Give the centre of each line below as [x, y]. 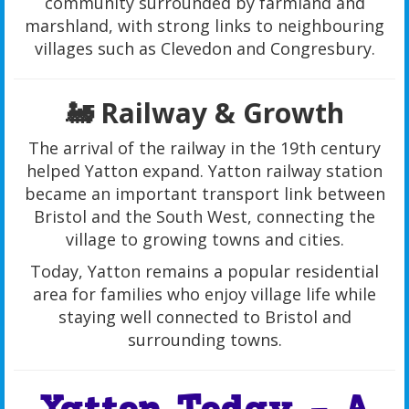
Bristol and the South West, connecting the [204, 217]
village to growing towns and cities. [204, 240]
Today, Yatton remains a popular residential [204, 272]
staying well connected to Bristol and [204, 317]
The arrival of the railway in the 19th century [204, 148]
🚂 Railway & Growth [204, 113]
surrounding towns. [204, 340]
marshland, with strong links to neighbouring [204, 26]
